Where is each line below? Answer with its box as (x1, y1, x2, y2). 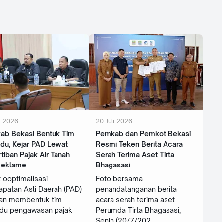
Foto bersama (95, 174, 143, 183)
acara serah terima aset (95, 195, 175, 204)
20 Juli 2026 (95, 117, 132, 125)
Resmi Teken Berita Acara (95, 140, 183, 149)
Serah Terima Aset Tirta (95, 150, 174, 159)
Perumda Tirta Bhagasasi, (95, 206, 181, 215)
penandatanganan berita (95, 185, 177, 194)
